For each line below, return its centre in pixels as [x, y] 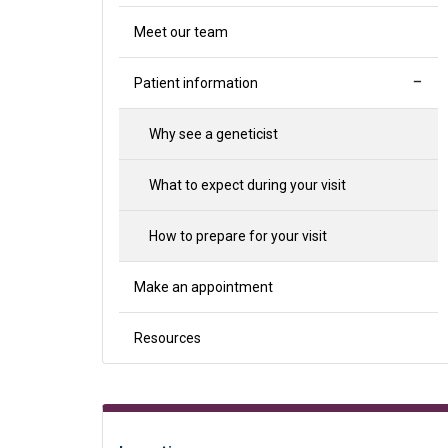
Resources [167, 338]
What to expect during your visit [247, 185]
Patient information [196, 83]
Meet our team [181, 32]
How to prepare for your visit [238, 236]
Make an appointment [203, 287]
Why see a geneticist [213, 134]
